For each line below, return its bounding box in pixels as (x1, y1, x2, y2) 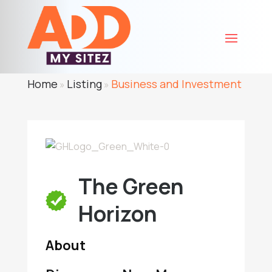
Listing (66, 76, 102, 91)
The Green (78, 172, 184, 201)
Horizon (78, 199, 157, 228)
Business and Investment (110, 76, 242, 91)
